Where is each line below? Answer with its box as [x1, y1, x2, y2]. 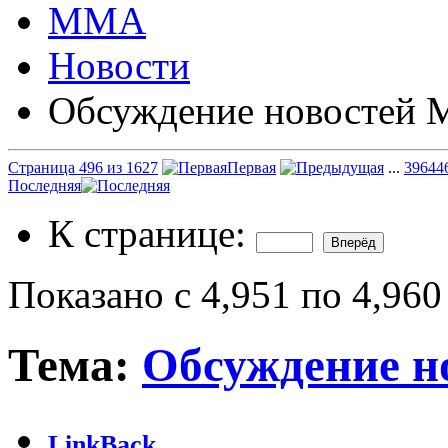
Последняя [8, 176, 81, 194]
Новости [48, 43, 190, 87]
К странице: [48, 211, 256, 255]
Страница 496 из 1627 [8, 158, 158, 176]
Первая [227, 158, 276, 176]
